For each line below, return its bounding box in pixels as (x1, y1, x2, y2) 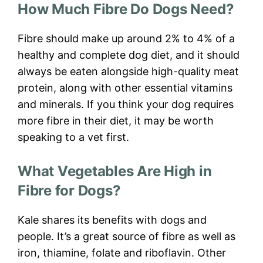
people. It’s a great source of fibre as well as (18, 230, 235, 243)
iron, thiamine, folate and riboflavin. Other (18, 247, 226, 259)
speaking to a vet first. (18, 131, 129, 144)
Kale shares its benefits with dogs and (18, 214, 207, 227)
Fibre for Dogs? (18, 182, 121, 200)
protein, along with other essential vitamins (18, 82, 232, 95)
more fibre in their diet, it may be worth (18, 114, 214, 127)
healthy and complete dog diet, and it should (18, 49, 240, 62)
